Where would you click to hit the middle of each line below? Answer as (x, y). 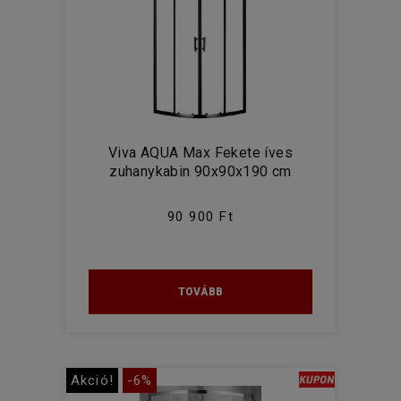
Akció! (92, 380)
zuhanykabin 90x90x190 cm (200, 171)
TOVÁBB (200, 292)
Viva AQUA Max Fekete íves (200, 153)
